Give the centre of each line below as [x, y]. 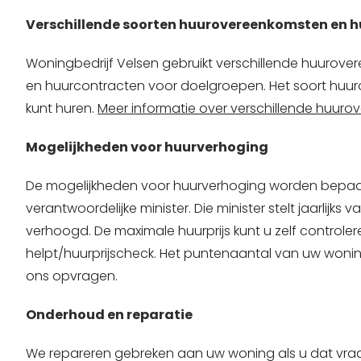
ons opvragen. [72, 276]
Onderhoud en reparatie [109, 315]
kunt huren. [62, 109]
